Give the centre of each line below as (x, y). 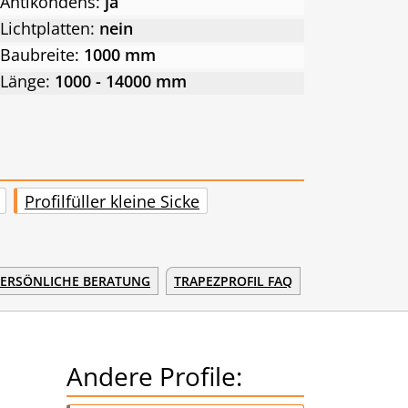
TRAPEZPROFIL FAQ (233, 281)
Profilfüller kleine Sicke (112, 201)
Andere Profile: (154, 377)
